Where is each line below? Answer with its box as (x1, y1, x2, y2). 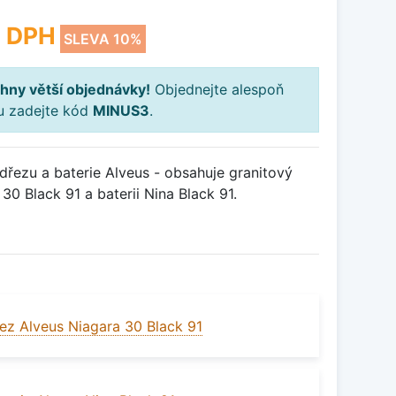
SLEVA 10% (64, 30, 142, 49)
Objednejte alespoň (150, 80, 284, 99)
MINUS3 (93, 102, 149, 120)
